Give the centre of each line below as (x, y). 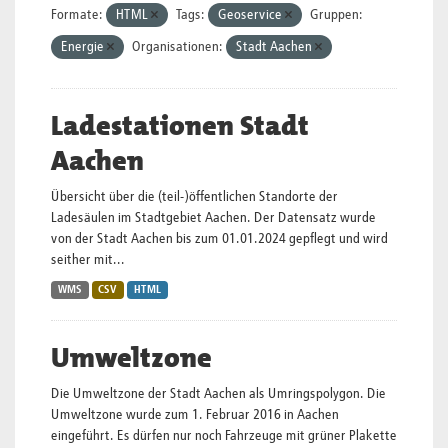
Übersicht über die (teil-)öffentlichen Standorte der (194, 197)
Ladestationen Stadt (180, 126)
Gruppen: (336, 15)
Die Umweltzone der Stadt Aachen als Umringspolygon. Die (218, 394)
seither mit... (88, 260)
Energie (84, 47)
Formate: (77, 15)
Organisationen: (177, 47)
